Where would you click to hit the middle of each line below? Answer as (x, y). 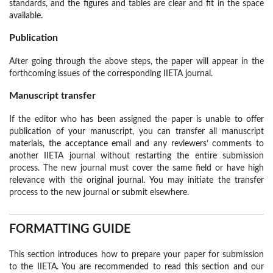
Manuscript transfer (52, 96)
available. (26, 16)
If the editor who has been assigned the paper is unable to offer (136, 120)
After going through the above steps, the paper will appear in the (136, 62)
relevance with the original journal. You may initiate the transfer (136, 181)
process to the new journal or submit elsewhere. (99, 193)
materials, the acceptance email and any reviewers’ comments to (136, 144)
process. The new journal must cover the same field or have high (136, 168)
